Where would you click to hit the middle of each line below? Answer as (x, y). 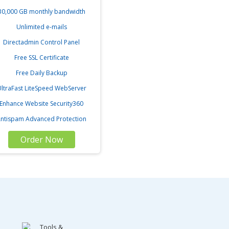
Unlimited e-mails (41, 27)
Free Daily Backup (41, 73)
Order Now (41, 140)
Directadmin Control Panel (41, 42)
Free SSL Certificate (41, 58)
